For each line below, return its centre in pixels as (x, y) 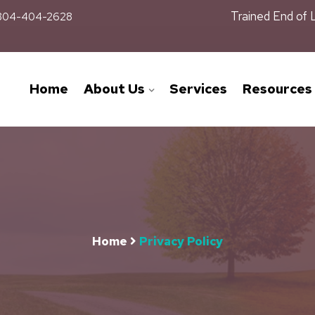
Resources (277, 89)
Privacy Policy (181, 241)
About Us (114, 89)
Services (198, 89)
